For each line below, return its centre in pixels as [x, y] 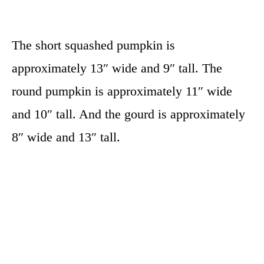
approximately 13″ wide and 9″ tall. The [117, 68]
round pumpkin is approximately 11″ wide [122, 91]
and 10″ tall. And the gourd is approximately [128, 114]
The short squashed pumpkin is [93, 45]
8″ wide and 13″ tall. [68, 137]
